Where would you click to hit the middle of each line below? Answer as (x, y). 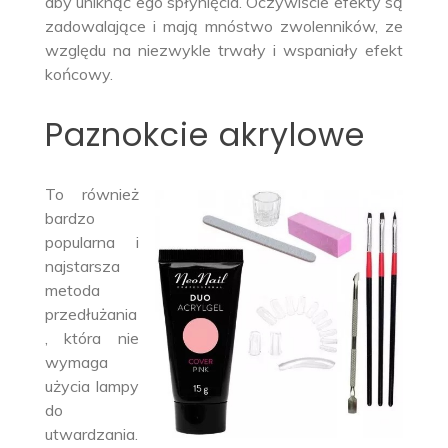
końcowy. (80, 74)
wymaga (76, 362)
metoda (72, 290)
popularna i (92, 242)
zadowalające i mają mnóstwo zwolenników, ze (224, 26)
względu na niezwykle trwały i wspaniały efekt (224, 50)
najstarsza (82, 266)
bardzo (69, 218)
